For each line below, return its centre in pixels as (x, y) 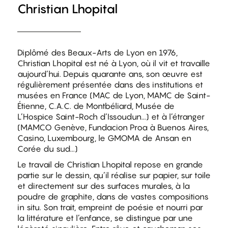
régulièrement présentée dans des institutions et (110, 85)
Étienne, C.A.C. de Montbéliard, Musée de (96, 106)
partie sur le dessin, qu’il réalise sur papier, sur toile (114, 175)
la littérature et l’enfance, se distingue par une (105, 218)
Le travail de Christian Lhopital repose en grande (110, 165)
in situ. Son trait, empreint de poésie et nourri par (110, 207)
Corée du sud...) (47, 149)
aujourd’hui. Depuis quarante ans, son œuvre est (110, 74)
